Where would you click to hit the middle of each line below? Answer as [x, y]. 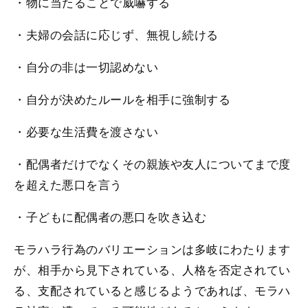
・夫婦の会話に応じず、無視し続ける [116, 34]
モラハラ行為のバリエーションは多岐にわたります [152, 249]
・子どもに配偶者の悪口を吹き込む [110, 217]
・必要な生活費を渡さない [86, 131]
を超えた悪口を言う [68, 184]
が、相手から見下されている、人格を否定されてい [152, 269]
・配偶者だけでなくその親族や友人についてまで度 [152, 164]
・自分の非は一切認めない [86, 67]
